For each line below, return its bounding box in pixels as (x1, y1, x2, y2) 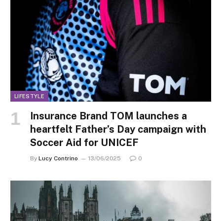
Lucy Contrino (38, 155, 78, 162)
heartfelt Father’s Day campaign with (30, 123, 206, 136)
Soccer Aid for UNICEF (30, 137, 139, 149)
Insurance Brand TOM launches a (30, 110, 187, 122)
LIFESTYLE (14, 93, 44, 100)
